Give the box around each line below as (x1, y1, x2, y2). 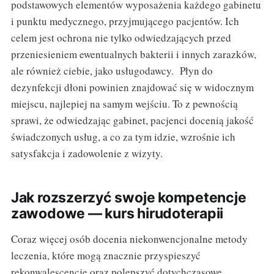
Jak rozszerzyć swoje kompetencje (10, 189, 246, 207)
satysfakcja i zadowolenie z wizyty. (10, 146, 163, 161)
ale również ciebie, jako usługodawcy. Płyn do (10, 64, 213, 78)
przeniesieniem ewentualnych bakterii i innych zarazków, (10, 47, 256, 62)
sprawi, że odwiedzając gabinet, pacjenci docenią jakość (10, 113, 254, 128)
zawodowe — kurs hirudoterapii (10, 205, 224, 223)
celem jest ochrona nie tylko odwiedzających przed (10, 31, 231, 45)
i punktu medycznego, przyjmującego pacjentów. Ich (10, 14, 239, 29)
